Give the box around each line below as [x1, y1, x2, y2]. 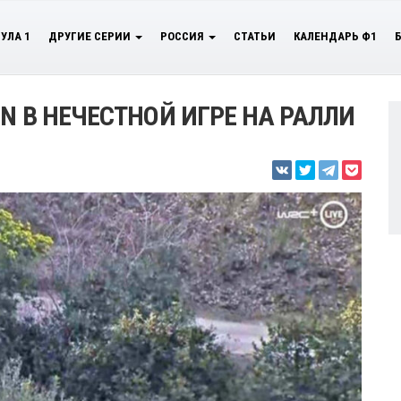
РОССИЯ [160, 30, 207, 43]
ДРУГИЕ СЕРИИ [48, 30, 133, 43]
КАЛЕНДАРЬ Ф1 [294, 30, 377, 43]
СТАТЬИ [234, 30, 276, 43]
